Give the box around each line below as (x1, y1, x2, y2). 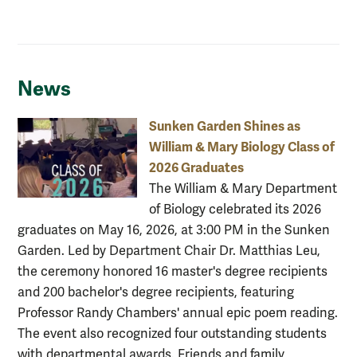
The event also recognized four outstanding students (18, 325, 327, 342)
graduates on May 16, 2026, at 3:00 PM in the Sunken (18, 222, 330, 238)
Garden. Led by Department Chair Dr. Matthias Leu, (18, 242, 320, 259)
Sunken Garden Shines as (149, 117, 300, 135)
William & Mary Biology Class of (149, 138, 335, 155)
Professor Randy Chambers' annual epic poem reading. (18, 304, 338, 321)
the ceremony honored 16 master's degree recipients (18, 263, 328, 280)
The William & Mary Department (149, 180, 337, 197)
